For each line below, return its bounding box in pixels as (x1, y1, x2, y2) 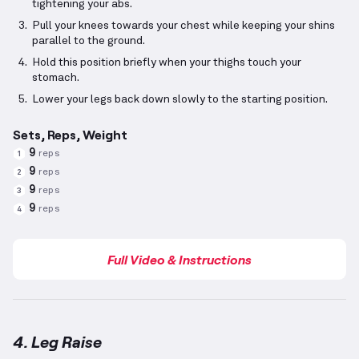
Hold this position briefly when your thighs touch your (32, 57, 301, 69)
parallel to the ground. (32, 35, 145, 47)
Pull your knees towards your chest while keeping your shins (32, 20, 335, 32)
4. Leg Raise (13, 332, 102, 352)
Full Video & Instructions (107, 252, 252, 268)
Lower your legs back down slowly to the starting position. (32, 94, 328, 106)
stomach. (32, 72, 79, 84)
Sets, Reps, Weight (13, 127, 127, 143)
